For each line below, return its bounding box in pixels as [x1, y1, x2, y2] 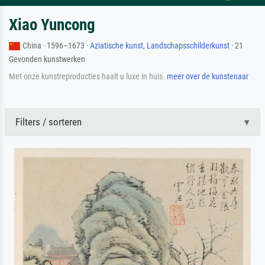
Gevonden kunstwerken [9, 54, 85, 64]
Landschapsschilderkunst [147, 40, 230, 51]
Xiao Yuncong [9, 15, 95, 34]
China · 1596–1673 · [22, 40, 91, 51]
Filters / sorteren [15, 115, 82, 128]
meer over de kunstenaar [167, 71, 248, 81]
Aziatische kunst [90, 40, 144, 51]
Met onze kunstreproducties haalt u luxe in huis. [9, 71, 167, 81]
